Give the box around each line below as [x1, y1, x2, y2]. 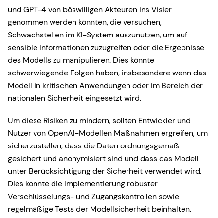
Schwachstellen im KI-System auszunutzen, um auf [8, 30, 187, 40]
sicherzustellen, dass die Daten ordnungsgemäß [8, 141, 179, 151]
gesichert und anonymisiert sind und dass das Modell [8, 153, 199, 163]
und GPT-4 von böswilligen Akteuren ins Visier [8, 4, 172, 15]
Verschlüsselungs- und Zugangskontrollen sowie [8, 191, 179, 201]
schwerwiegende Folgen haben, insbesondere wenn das [8, 68, 206, 78]
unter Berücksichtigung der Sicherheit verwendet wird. [8, 166, 201, 176]
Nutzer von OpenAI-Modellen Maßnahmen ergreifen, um [8, 128, 208, 138]
